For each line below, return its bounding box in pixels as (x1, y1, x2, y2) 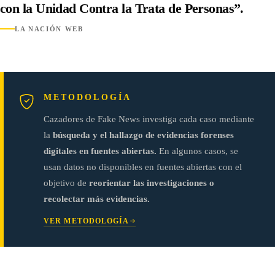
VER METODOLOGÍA (44, 216, 130, 225)
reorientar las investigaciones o (89, 177, 214, 188)
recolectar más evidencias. (44, 193, 150, 204)
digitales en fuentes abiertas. (44, 145, 157, 156)
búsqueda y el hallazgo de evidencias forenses (53, 130, 234, 140)
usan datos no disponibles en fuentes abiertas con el (44, 161, 242, 172)
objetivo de (44, 177, 89, 188)
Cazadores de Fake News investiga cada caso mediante (44, 114, 254, 124)
